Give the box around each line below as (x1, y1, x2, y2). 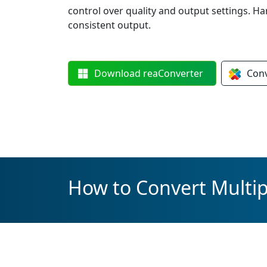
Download (94, 67, 144, 80)
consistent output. (68, 18, 151, 32)
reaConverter (143, 67, 204, 80)
